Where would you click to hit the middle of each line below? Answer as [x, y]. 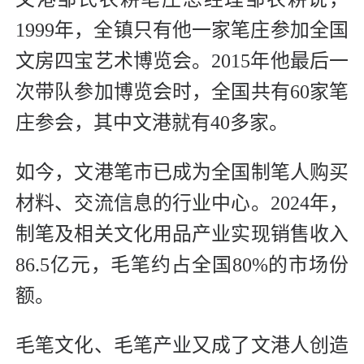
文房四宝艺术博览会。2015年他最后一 [182, 61]
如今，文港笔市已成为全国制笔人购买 [182, 173]
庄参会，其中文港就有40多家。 [152, 123]
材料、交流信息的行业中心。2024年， [182, 204]
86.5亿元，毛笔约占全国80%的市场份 [182, 265]
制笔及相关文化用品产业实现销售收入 [182, 234]
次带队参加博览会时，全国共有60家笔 [182, 92]
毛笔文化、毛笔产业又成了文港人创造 [182, 346]
